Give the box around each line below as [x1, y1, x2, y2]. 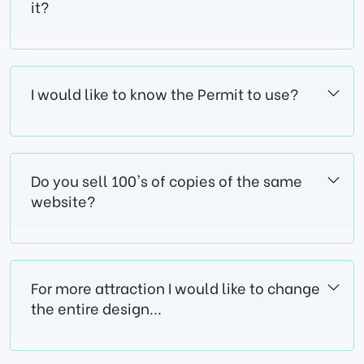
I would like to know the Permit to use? [31, 82, 298, 105]
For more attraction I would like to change [31, 276, 320, 299]
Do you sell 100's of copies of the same [31, 169, 302, 192]
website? [31, 189, 95, 212]
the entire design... [31, 297, 162, 319]
